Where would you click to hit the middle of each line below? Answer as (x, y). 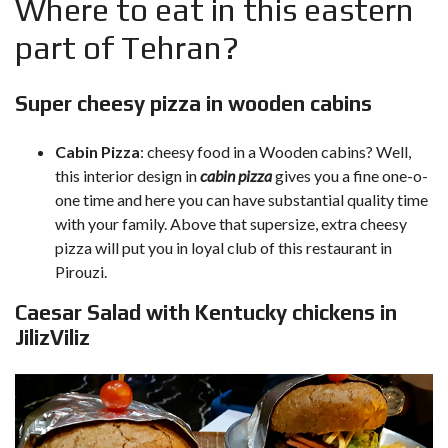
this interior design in (127, 175)
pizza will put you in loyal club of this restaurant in (223, 247)
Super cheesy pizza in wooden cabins (193, 103)
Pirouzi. (81, 271)
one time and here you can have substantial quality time (241, 199)
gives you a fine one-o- (350, 175)
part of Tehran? (127, 47)
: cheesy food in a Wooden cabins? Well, (275, 151)
